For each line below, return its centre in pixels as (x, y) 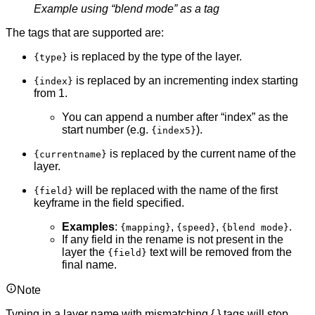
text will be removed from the (219, 252)
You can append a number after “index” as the (175, 117)
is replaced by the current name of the (201, 153)
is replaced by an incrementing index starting (186, 80)
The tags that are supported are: (85, 32)
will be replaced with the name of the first (175, 190)
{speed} (196, 227)
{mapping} (146, 227)
